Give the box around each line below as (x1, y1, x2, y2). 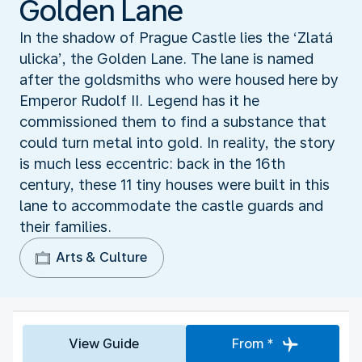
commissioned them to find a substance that (19, 112, 326, 130)
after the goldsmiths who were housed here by (19, 70, 339, 88)
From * (231, 335, 274, 351)
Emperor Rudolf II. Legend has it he (19, 91, 259, 109)
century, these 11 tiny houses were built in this (19, 175, 330, 193)
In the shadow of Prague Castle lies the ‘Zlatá (19, 28, 333, 46)
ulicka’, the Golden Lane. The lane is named (19, 49, 314, 67)
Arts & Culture (56, 249, 147, 265)
